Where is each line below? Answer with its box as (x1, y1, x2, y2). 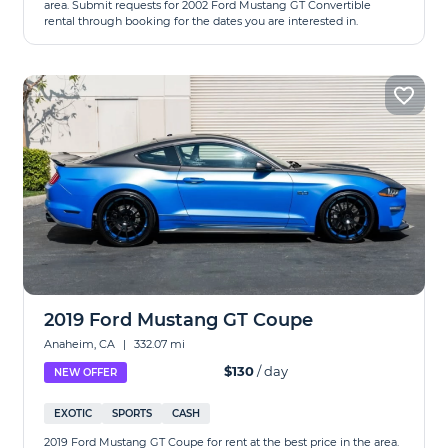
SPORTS (112, 407, 153, 420)
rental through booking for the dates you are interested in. (44, 14, 359, 28)
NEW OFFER (54, 366, 118, 379)
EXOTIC (54, 407, 93, 420)
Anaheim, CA (44, 337, 119, 351)
